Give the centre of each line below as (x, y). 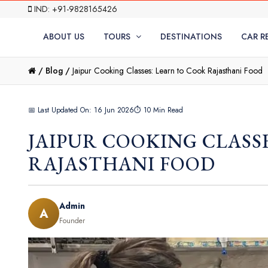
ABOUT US (63, 36)
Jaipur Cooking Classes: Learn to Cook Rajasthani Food (167, 71)
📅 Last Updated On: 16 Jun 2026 (81, 110)
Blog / (58, 71)
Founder (72, 221)
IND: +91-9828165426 (74, 9)
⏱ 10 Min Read (159, 110)
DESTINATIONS (191, 36)
